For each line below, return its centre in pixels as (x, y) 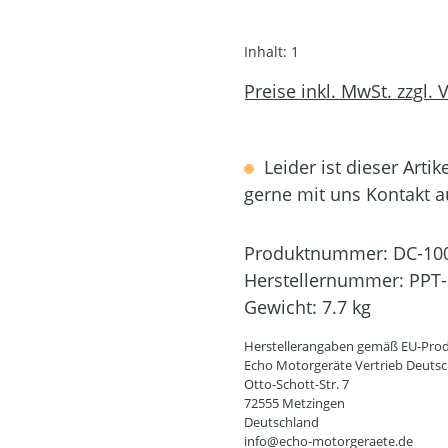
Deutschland (281, 421)
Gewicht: (283, 306)
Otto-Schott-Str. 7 (296, 383)
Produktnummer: (318, 252)
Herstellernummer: (326, 279)
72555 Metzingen (294, 402)
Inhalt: (267, 51)
